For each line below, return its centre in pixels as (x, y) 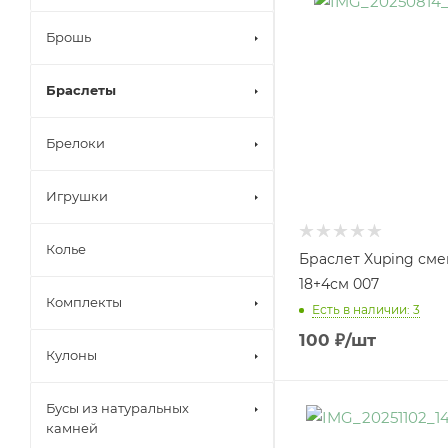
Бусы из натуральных (117, 408)
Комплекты (84, 302)
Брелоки (75, 143)
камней (72, 428)
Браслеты (81, 90)
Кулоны (71, 355)
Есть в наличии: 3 (366, 309)
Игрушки (77, 196)
